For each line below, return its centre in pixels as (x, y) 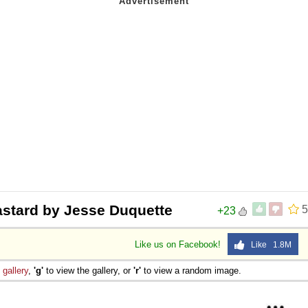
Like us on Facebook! (179, 244)
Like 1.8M (268, 244)
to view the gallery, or (88, 270)
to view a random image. (191, 270)
